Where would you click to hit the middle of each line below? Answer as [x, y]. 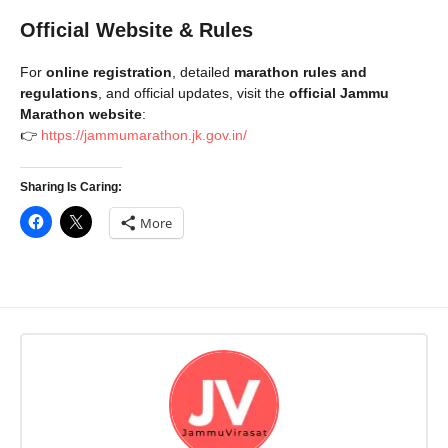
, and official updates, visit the [193, 93]
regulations [59, 93]
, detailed [203, 72]
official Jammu [339, 93]
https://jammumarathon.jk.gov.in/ [144, 135]
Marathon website [81, 114]
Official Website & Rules [136, 30]
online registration [109, 72]
